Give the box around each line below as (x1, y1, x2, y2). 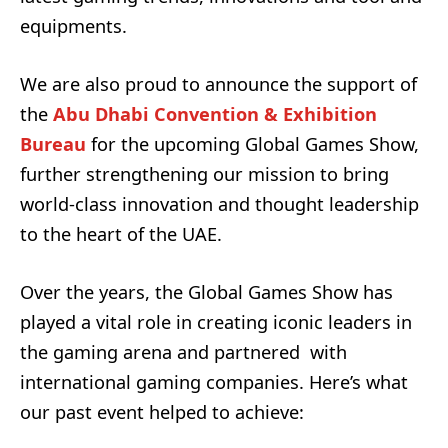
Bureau (20, 132, 86, 157)
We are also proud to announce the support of (20, 72, 417, 97)
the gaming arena (20, 340, 172, 365)
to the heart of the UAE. (20, 222, 227, 247)
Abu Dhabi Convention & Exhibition (53, 102, 377, 127)
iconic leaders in (273, 310, 412, 335)
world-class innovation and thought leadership (20, 192, 419, 217)
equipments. (20, 14, 137, 39)
